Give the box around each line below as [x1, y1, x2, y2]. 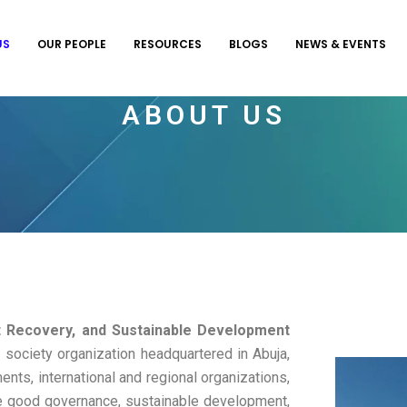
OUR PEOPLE [36, 36, 106, 52]
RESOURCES [133, 36, 202, 52]
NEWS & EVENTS [294, 36, 386, 52]
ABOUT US [121, 99, 286, 131]
